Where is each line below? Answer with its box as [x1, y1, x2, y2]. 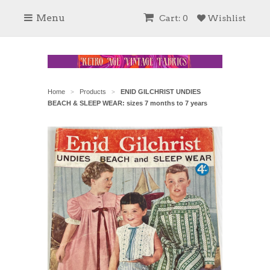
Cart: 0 [157, 13, 188, 23]
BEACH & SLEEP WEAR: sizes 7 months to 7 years [48, 99, 207, 107]
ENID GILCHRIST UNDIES [121, 87, 201, 95]
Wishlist [206, 13, 246, 23]
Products [80, 87, 106, 95]
